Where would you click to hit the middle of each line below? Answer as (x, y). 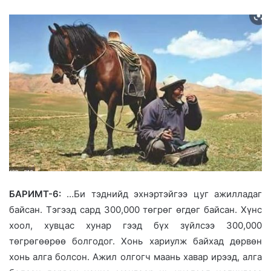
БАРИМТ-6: (35, 194)
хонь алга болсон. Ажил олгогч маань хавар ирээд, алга (135, 256)
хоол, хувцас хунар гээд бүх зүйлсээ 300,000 (135, 225)
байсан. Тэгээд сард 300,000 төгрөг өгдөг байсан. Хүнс (135, 209)
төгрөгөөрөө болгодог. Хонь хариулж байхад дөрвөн (135, 241)
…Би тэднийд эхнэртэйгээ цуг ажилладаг (162, 194)
